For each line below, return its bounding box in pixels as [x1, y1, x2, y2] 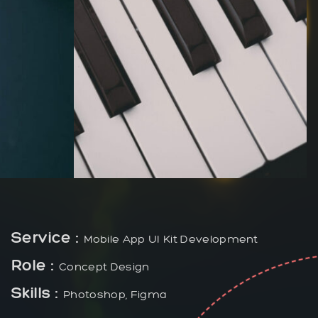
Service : [11, 227, 84, 247]
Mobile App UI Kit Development [83, 231, 258, 246]
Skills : [11, 283, 64, 302]
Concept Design [59, 259, 150, 273]
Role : [11, 255, 60, 275]
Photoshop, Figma [63, 287, 168, 301]
